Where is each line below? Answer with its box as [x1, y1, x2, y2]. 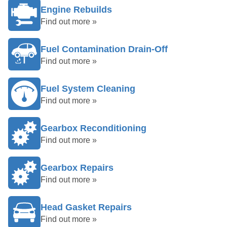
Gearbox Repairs [41, 163, 113, 173]
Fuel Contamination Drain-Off [41, 44, 168, 54]
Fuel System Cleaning [41, 84, 135, 94]
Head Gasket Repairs [41, 202, 132, 212]
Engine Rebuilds [41, 5, 112, 15]
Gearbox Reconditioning [41, 123, 146, 133]
